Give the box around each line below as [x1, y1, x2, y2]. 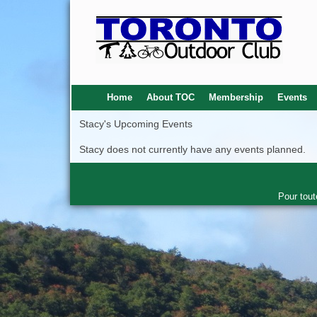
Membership [208, 92, 263, 103]
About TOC [146, 92, 195, 103]
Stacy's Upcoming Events [79, 118, 193, 129]
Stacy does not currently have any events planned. [79, 144, 306, 155]
